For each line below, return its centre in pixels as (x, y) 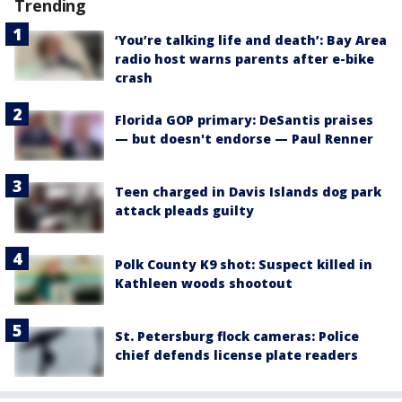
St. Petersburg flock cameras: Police (237, 336)
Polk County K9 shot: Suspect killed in (244, 264)
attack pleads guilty (184, 211)
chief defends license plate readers (236, 354)
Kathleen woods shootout (204, 283)
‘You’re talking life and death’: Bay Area (251, 40)
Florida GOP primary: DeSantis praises (244, 120)
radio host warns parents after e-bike (245, 59)
